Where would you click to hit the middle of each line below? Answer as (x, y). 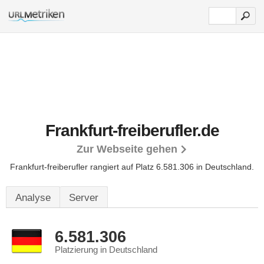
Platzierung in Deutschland (106, 250)
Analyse (33, 198)
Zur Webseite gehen (127, 149)
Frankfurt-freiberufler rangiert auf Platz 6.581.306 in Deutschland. (132, 167)
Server (84, 198)
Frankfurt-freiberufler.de (132, 131)
